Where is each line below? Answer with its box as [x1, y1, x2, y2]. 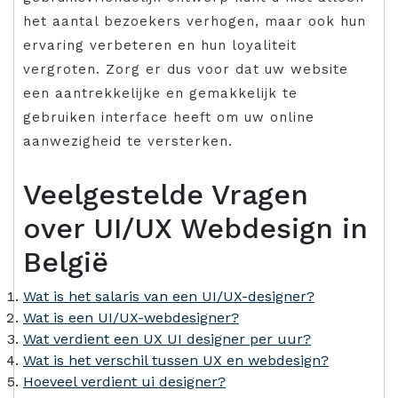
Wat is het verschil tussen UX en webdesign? [23, 352, 329, 370]
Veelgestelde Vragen [23, 178, 308, 212]
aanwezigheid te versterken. [23, 133, 233, 150]
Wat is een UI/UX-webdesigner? [23, 309, 239, 327]
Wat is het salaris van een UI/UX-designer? [23, 288, 314, 306]
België [23, 245, 108, 280]
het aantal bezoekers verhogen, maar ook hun [23, 13, 366, 30]
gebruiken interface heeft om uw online [23, 109, 314, 126]
